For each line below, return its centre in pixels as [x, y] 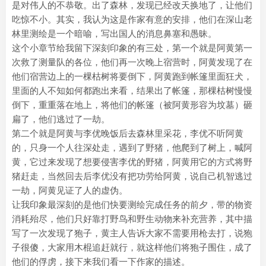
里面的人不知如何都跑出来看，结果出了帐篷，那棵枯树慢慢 [132, 91]
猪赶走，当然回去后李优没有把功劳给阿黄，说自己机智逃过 [132, 176]
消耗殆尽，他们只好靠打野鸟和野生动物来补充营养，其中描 [132, 219]
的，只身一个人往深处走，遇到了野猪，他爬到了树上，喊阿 [132, 148]
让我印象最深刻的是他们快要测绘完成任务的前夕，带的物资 [132, 205]
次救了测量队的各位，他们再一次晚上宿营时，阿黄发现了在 [132, 62]
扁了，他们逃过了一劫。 [61, 119]
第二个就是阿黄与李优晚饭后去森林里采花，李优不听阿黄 [128, 133]
